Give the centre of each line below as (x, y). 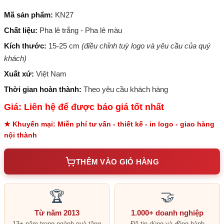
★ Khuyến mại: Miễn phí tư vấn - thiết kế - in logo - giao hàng (109, 124)
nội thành (20, 135)
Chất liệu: (21, 30)
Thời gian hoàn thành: (43, 89)
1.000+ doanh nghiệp (167, 213)
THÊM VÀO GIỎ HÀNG (117, 161)
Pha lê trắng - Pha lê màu (81, 30)
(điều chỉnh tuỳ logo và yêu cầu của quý (146, 46)
